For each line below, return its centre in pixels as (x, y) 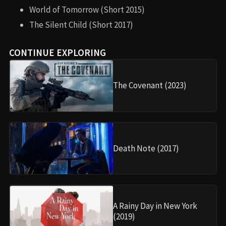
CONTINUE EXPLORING (58, 53)
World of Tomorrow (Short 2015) (87, 10)
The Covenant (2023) (150, 86)
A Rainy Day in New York (155, 206)
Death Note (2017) (146, 148)
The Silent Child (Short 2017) (81, 25)
